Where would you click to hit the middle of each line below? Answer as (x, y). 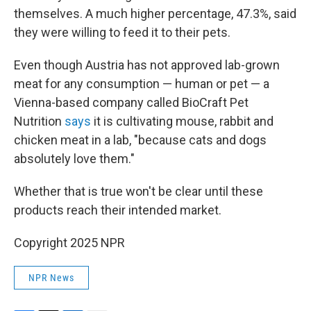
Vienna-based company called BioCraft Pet (131, 102)
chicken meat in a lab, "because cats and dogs (140, 140)
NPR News (51, 278)
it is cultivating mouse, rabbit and (182, 121)
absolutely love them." (74, 159)
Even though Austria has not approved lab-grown (147, 65)
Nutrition (39, 121)
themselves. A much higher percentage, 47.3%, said (155, 14)
